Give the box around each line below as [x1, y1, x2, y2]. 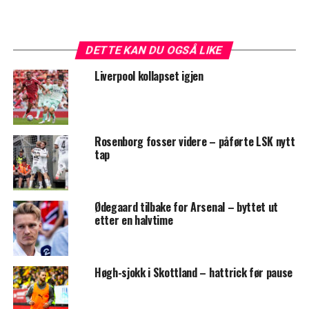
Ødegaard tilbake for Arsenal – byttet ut [94, 198, 279, 215]
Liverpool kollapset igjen [94, 67, 203, 84]
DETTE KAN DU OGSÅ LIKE [85, 43, 225, 57]
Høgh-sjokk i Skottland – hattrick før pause [94, 263, 293, 281]
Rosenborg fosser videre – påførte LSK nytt [94, 132, 295, 150]
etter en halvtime [94, 211, 173, 228]
